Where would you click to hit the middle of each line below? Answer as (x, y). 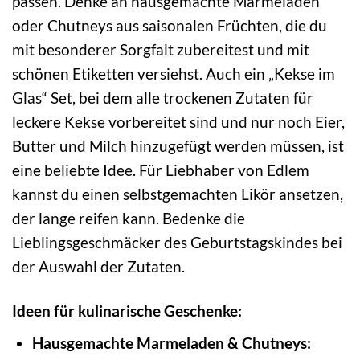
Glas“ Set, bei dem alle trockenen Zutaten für (163, 98)
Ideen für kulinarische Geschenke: (127, 311)
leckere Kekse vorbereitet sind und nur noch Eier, (178, 122)
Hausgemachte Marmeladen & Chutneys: (171, 342)
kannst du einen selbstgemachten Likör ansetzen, (178, 194)
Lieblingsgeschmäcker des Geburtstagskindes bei (177, 243)
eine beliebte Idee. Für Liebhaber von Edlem (161, 170)
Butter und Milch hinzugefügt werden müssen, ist (178, 146)
